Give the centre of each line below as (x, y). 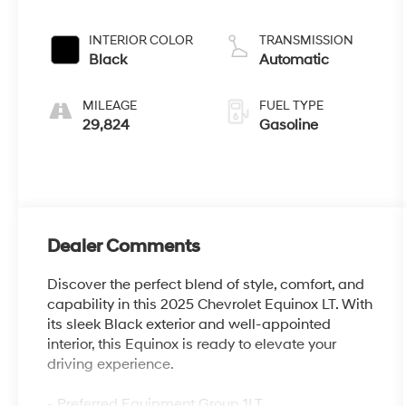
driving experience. (111, 365)
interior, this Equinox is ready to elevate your (192, 345)
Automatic (295, 60)
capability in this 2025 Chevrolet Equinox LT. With (210, 305)
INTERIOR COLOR (141, 41)
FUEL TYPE (292, 106)
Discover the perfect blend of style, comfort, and (206, 285)
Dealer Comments (124, 247)
